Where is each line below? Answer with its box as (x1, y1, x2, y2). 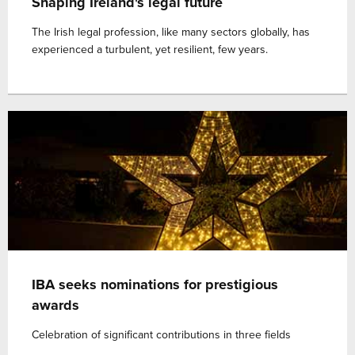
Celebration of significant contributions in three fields (32, 328, 291, 342)
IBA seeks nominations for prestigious (32, 276, 278, 293)
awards (32, 296, 79, 314)
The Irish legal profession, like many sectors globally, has (32, 25, 310, 39)
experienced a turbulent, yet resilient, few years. (32, 43, 268, 56)
